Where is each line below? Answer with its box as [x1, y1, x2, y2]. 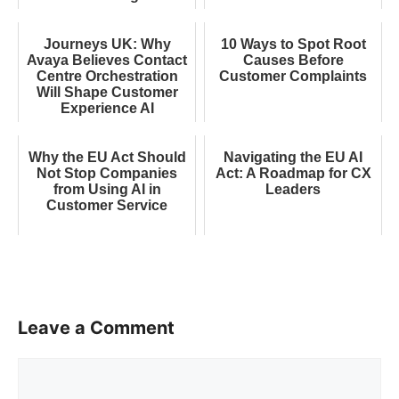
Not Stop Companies [37, 166, 177, 182]
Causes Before [242, 53, 344, 69]
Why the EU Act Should [28, 150, 186, 166]
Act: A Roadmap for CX [215, 166, 371, 182]
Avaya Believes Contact [27, 53, 187, 69]
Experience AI [60, 101, 154, 117]
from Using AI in [53, 182, 161, 198]
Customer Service [46, 198, 167, 214]
